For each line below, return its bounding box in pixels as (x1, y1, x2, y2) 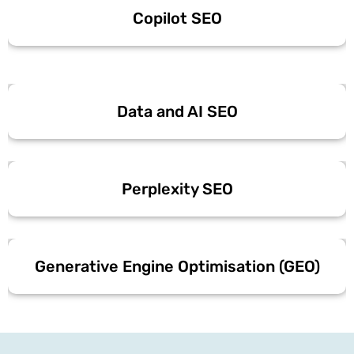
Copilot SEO (132, 8, 222, 28)
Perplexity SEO (121, 179, 233, 198)
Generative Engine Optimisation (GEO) (34, 256, 320, 276)
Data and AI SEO (116, 101, 238, 121)
